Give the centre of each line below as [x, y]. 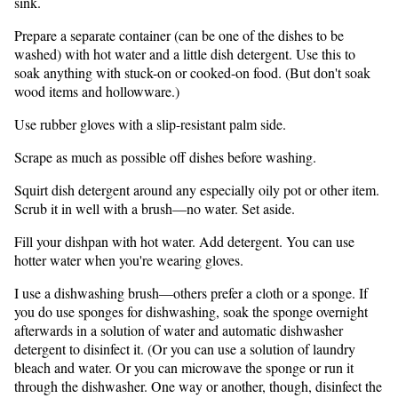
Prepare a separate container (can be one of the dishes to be [179, 35]
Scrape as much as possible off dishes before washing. [165, 156]
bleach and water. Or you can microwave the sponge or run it [184, 367]
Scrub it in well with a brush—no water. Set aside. [155, 208]
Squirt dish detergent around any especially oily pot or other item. [197, 189]
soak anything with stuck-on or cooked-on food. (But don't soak [192, 72]
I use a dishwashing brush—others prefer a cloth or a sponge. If [191, 292]
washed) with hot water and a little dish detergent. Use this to [185, 53]
